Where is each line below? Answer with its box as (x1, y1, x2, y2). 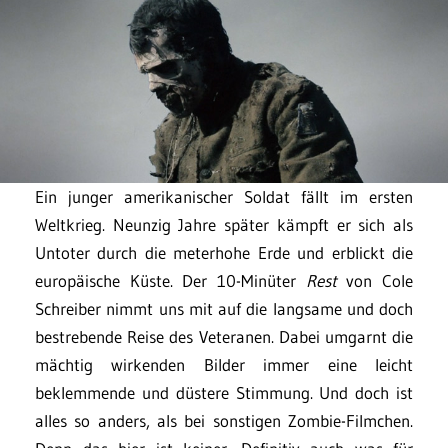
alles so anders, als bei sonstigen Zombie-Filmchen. (35, 410, 413, 432)
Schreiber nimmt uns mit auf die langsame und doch (35, 298, 413, 320)
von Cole (346, 270, 414, 292)
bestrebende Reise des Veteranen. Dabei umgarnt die (35, 326, 413, 348)
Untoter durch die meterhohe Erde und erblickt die (35, 242, 413, 264)
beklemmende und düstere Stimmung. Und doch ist (35, 382, 413, 404)
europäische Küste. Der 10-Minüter (35, 270, 306, 292)
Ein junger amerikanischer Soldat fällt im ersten (35, 186, 413, 208)
